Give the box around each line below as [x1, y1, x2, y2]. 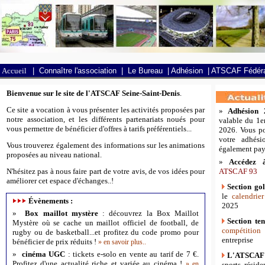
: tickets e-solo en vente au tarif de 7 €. [67, 250, 199, 258]
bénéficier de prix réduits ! [12, 237, 98, 246]
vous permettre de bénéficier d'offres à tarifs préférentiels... [7, 124, 192, 133]
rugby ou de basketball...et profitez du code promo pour [12, 228, 199, 237]
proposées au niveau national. [7, 150, 102, 159]
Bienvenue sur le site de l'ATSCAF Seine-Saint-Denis [7, 89, 180, 98]
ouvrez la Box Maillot [120, 209, 199, 218]
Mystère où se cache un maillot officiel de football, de [12, 218, 199, 227]
